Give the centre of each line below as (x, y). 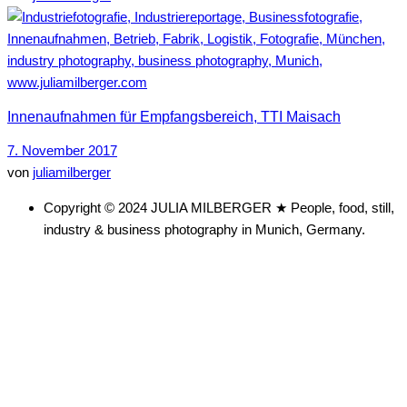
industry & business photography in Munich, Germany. (204, 230)
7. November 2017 (62, 151)
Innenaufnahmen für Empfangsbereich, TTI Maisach (174, 116)
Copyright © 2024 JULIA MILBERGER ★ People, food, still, (219, 208)
